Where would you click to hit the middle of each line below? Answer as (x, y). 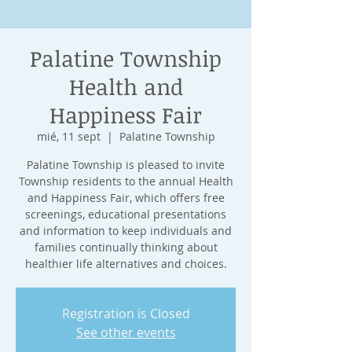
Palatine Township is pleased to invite (126, 165)
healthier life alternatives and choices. (126, 264)
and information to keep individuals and (126, 231)
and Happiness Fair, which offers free (126, 198)
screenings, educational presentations (126, 214)
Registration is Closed (126, 313)
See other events (126, 332)
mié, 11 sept (68, 136)
